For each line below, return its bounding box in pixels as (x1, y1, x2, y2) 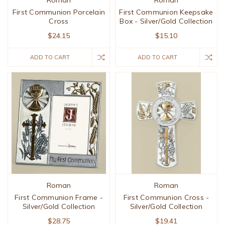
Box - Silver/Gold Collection (120, 17, 213, 26)
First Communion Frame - (15, 193, 103, 202)
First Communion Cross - (123, 193, 209, 202)
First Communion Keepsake (119, 8, 213, 17)
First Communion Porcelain (12, 8, 105, 17)
